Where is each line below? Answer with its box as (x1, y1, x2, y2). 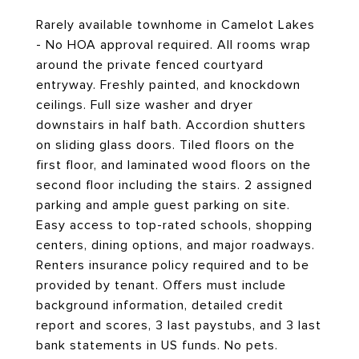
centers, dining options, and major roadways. (36, 238, 315, 252)
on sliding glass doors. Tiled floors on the (36, 138, 295, 152)
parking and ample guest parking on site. (36, 198, 290, 212)
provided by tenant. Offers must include (36, 278, 286, 292)
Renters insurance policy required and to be (36, 258, 309, 272)
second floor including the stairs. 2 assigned (36, 178, 313, 192)
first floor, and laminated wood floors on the (36, 158, 311, 172)
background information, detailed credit (36, 298, 284, 313)
